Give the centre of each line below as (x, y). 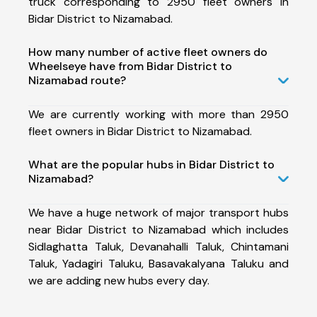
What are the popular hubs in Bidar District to (151, 164)
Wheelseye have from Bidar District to (130, 66)
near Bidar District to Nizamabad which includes (158, 229)
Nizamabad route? (77, 80)
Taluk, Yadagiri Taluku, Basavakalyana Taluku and (158, 263)
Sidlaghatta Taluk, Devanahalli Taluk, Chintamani (158, 246)
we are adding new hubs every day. (119, 280)
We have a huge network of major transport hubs (158, 212)
